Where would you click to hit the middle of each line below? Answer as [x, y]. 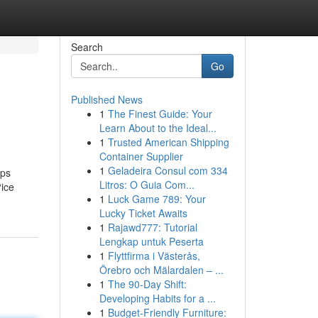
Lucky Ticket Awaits [143, 213]
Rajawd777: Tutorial [152, 227]
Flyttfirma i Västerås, [154, 256]
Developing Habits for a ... [157, 298]
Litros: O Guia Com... [147, 185]
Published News [106, 99]
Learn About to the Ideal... [158, 128]
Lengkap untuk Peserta [151, 241]
